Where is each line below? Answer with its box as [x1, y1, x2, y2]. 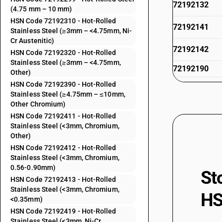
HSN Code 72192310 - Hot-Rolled [10, 17, 116, 25]
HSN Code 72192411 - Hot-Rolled [10, 112, 116, 120]
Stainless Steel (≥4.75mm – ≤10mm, [10, 90, 125, 98]
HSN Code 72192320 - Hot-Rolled [10, 49, 116, 56]
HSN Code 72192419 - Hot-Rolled [10, 207, 116, 215]
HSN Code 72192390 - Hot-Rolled [10, 80, 116, 88]
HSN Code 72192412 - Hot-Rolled [10, 144, 116, 152]
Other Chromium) [10, 100, 66, 108]
